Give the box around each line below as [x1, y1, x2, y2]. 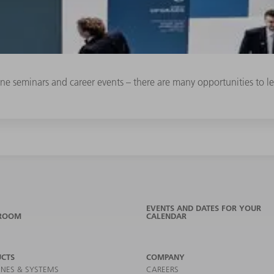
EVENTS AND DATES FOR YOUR [146, 203, 261, 213]
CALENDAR [146, 211, 187, 221]
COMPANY [146, 252, 185, 262]
